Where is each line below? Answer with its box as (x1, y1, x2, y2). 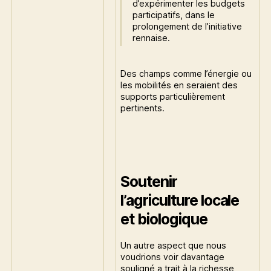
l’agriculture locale (120, 191, 240, 210)
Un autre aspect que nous (120, 240, 227, 251)
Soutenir (120, 172, 177, 191)
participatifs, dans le (132, 9, 215, 20)
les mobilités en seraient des (120, 79, 238, 90)
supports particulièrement (120, 91, 226, 102)
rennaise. (132, 32, 170, 43)
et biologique (120, 210, 207, 229)
